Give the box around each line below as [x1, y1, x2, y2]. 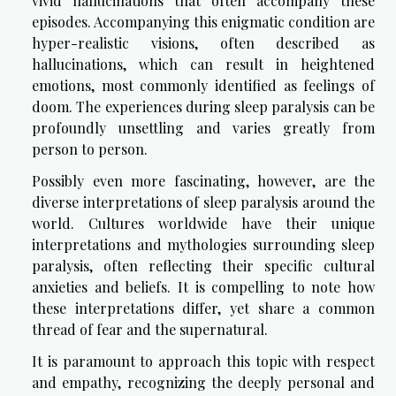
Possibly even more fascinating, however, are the [32, 171, 375, 191]
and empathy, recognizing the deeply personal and [32, 373, 375, 392]
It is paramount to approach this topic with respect [32, 352, 375, 371]
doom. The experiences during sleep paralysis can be [32, 97, 375, 117]
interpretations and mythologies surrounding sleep [32, 235, 375, 255]
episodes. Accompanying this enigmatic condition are [32, 12, 375, 32]
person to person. [32, 140, 148, 159]
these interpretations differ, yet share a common [32, 299, 375, 318]
